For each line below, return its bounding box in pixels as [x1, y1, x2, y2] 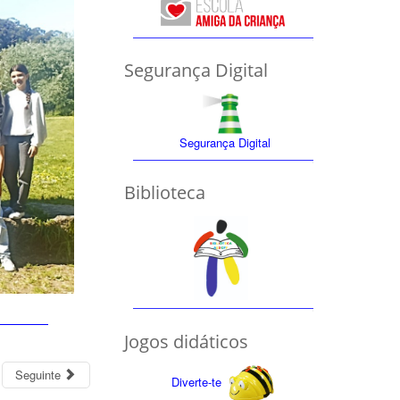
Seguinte [14, 365, 61, 383]
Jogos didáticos [123, 329, 248, 354]
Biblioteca [123, 180, 205, 205]
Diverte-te [171, 373, 222, 391]
